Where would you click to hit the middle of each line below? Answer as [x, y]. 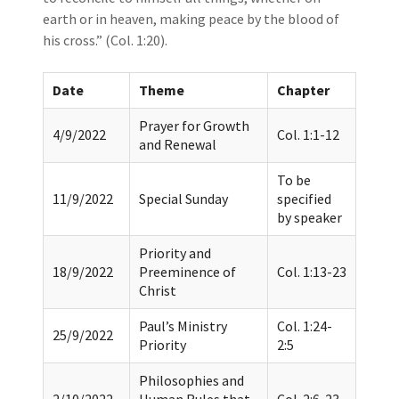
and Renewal [178, 144]
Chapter [303, 90]
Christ [158, 290]
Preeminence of [187, 271]
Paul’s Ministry [183, 326]
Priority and [175, 252]
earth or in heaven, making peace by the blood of [191, 18]
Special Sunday [183, 198]
